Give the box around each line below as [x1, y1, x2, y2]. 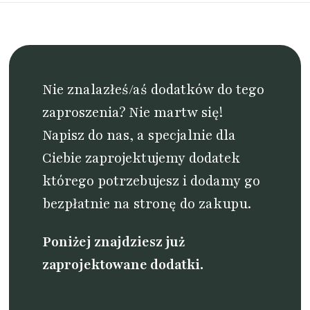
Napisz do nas [42, 126, 130, 145]
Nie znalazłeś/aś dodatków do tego [42, 80, 265, 100]
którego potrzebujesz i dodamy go [42, 172, 261, 191]
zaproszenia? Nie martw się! [42, 103, 224, 122]
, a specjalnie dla [129, 126, 237, 145]
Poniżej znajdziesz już [42, 232, 185, 252]
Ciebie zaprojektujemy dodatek [42, 149, 241, 168]
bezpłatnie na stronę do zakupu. [42, 194, 252, 214]
